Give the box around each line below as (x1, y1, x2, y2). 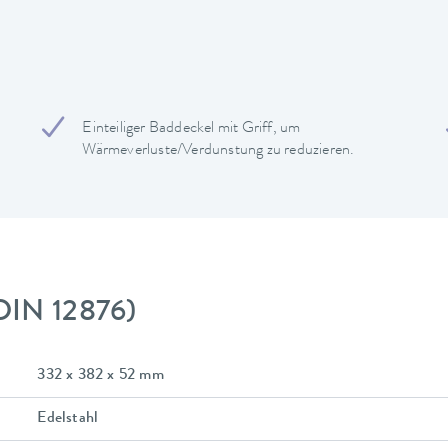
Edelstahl (37, 410, 99, 427)
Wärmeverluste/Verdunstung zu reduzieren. (82, 143, 355, 159)
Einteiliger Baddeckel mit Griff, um (82, 121, 301, 137)
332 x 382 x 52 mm (37, 367, 164, 384)
